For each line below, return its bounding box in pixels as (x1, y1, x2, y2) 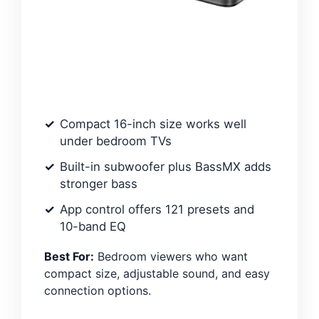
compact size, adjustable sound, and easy (44, 266, 270, 281)
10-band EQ (60, 219, 126, 234)
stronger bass (60, 177, 137, 192)
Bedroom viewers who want (94, 249, 248, 264)
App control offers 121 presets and (60, 202, 254, 217)
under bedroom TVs (60, 134, 172, 149)
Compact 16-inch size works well (60, 117, 246, 132)
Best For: (44, 249, 94, 264)
